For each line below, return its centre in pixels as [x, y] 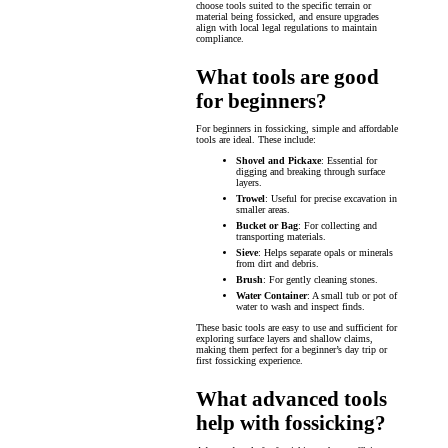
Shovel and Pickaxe [278, 160]
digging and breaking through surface [310, 171]
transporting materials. [281, 236]
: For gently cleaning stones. [320, 279]
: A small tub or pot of [352, 295]
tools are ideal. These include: [256, 139]
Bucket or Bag [267, 225]
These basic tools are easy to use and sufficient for [296, 327]
